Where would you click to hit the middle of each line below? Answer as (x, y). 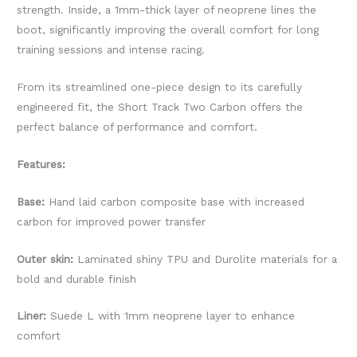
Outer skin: (45, 259)
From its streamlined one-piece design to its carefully (160, 86)
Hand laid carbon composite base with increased (177, 201)
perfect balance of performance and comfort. (137, 126)
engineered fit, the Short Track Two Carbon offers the (160, 106)
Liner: (32, 316)
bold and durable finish (77, 279)
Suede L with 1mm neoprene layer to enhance (171, 316)
